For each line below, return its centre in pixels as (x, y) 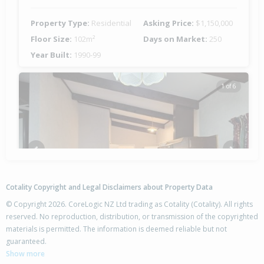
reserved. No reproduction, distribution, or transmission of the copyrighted (132, 217)
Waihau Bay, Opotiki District (90, 250)
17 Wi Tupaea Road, (72, 237)
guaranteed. (26, 242)
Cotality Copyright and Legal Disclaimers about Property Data (109, 187)
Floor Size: (52, 39)
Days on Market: (176, 39)
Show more (25, 254)
